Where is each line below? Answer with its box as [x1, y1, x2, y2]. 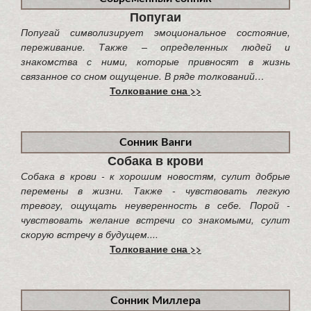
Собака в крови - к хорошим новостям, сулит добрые [21, 168, 290, 183]
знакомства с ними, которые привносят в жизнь [21, 53, 290, 68]
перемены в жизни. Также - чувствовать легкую [21, 183, 290, 197]
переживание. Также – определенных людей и [21, 39, 290, 53]
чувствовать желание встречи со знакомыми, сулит [21, 212, 290, 226]
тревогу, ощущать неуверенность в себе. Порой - [21, 197, 290, 212]
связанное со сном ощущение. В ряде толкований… [21, 68, 264, 83]
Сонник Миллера [110, 294, 201, 306]
